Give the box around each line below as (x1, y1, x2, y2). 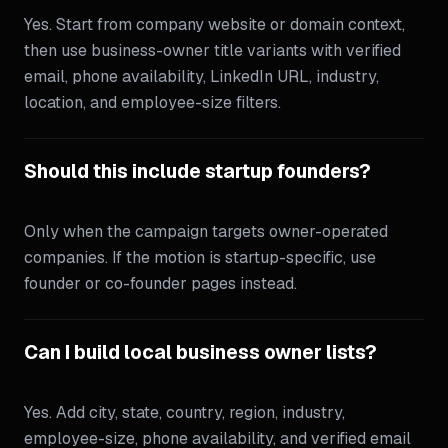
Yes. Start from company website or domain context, (24, 14, 405, 35)
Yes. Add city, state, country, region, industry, (24, 402, 345, 423)
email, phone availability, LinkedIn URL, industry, (24, 66, 379, 87)
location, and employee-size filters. (24, 92, 281, 113)
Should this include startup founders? (24, 159, 371, 184)
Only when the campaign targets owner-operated (24, 221, 388, 242)
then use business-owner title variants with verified (24, 40, 401, 61)
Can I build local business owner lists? (24, 340, 377, 365)
